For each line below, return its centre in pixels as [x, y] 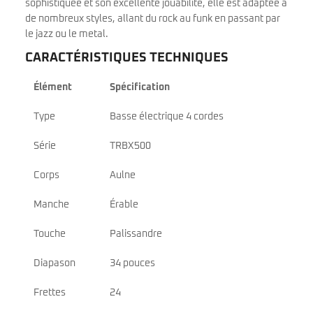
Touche [50, 234]
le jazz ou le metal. [67, 35]
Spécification [140, 88]
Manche [51, 205]
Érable [124, 205]
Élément [53, 88]
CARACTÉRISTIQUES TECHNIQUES [127, 58]
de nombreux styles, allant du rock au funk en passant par [153, 19]
